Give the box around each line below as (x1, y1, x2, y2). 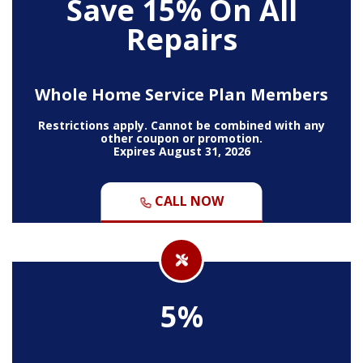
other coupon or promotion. (100, 130, 263, 146)
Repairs (126, 19, 237, 59)
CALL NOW (152, 191, 224, 210)
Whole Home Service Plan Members (35, 83, 328, 105)
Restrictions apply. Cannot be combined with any (38, 117, 325, 133)
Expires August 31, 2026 (113, 143, 250, 159)
